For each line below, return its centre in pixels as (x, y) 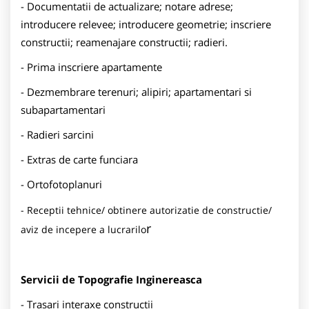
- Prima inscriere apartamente (91, 67)
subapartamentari (63, 109)
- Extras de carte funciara (79, 159)
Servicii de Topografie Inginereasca (111, 279)
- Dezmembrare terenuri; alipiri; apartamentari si (136, 91)
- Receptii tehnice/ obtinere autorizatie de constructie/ (146, 210)
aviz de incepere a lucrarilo (83, 229)
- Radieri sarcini (57, 134)
